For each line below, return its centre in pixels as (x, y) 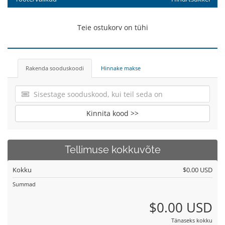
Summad (24, 184)
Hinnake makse (121, 68)
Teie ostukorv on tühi (113, 27)
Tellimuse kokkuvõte (113, 150)
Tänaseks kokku (192, 220)
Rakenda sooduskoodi (55, 68)
